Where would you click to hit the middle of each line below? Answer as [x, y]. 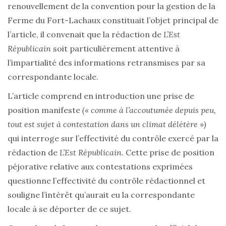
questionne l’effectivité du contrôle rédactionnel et [106, 181]
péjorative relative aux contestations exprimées [100, 167]
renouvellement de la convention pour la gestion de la [111, 6]
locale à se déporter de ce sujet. [69, 209]
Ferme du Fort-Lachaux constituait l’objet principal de [113, 20]
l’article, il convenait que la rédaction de [86, 35]
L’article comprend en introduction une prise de [101, 96]
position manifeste [45, 110]
